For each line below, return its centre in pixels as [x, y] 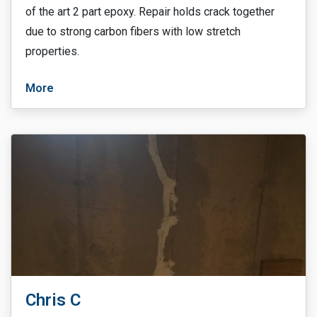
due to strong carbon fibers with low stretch [133, 31]
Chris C [53, 300]
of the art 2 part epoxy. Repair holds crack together [150, 12]
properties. [52, 51]
